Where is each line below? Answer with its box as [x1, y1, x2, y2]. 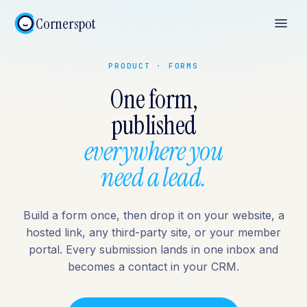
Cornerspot [36, 13, 96, 34]
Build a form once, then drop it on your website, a [23, 208, 284, 222]
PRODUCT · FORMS [108, 61, 199, 71]
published [110, 108, 197, 143]
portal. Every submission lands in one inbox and [29, 243, 278, 256]
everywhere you [84, 134, 223, 169]
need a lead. [101, 160, 206, 195]
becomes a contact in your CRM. [68, 260, 239, 273]
